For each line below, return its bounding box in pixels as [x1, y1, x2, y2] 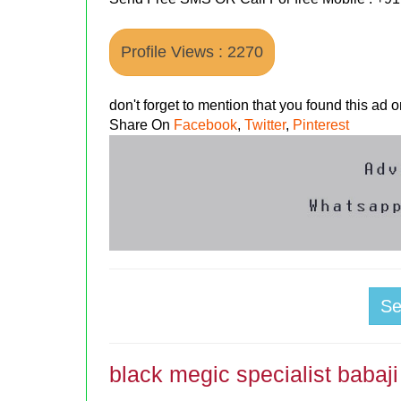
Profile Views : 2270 [121, 42, 264, 61]
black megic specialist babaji [109, 361, 399, 387]
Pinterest [293, 116, 350, 132]
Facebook [174, 116, 238, 132]
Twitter [244, 116, 286, 132]
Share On [109, 116, 175, 132]
